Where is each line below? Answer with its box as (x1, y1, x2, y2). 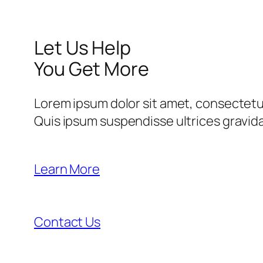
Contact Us (34, 213, 100, 231)
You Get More (34, 55, 149, 82)
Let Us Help (34, 34, 131, 60)
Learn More (34, 160, 100, 178)
